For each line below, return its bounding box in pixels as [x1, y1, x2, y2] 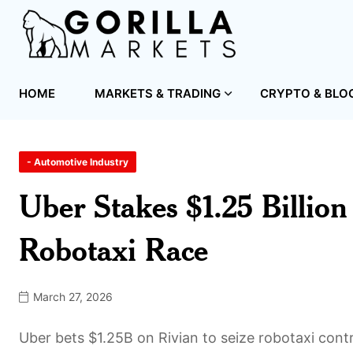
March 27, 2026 [30, 289, 113, 303]
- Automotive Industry [27, 155, 128, 168]
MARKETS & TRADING [95, 85, 221, 101]
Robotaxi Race [19, 229, 208, 269]
